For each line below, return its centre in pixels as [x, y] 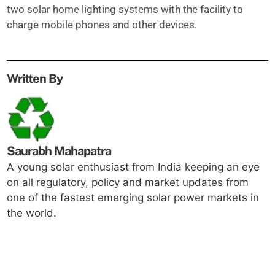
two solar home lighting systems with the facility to [125, 9]
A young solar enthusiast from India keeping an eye [134, 167]
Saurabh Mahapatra [59, 151]
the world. [32, 213]
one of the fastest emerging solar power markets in [133, 198]
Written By [35, 79]
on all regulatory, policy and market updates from [128, 182]
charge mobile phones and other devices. [102, 25]
